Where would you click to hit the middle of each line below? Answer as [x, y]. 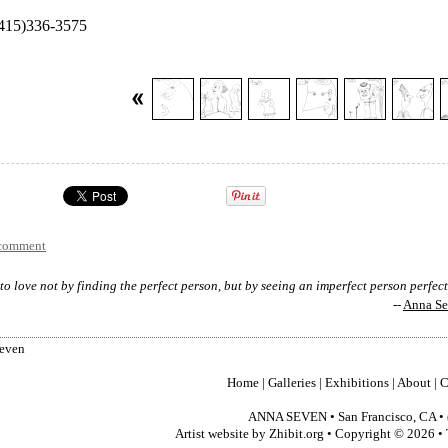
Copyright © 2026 [384, 434]
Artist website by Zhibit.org [249, 434]
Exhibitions [356, 383]
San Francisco [375, 417]
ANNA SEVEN [287, 417]
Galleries [291, 383]
